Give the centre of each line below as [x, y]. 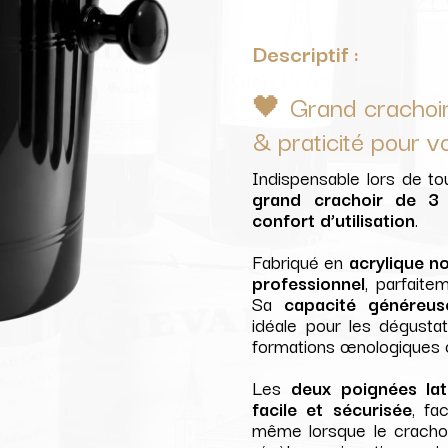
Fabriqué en [300, 261]
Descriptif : [306, 53]
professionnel [309, 282]
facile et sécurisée [332, 408]
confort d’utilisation [334, 219]
